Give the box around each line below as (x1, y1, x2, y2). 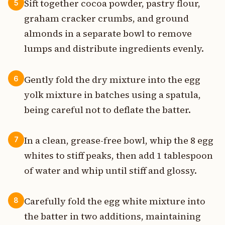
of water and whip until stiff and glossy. (24, 164, 197, 177)
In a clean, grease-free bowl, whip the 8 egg (24, 134, 213, 147)
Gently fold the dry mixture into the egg (24, 73, 200, 86)
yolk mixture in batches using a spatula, (24, 88, 201, 101)
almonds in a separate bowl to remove (24, 27, 192, 40)
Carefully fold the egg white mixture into (24, 194, 205, 207)
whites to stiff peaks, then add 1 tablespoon (24, 149, 213, 162)
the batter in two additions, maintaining (24, 209, 201, 222)
